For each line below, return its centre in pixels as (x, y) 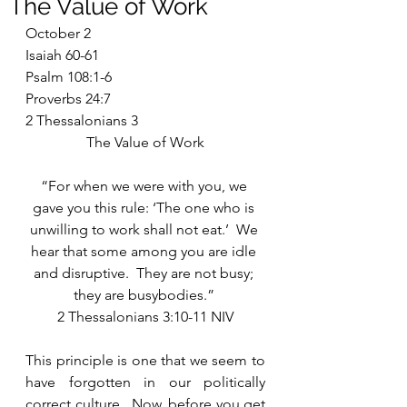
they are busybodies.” (145, 295)
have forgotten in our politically (145, 382)
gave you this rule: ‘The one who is (145, 208)
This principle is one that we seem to (145, 360)
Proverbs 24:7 (68, 99)
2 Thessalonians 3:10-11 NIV (145, 317)
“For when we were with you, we (145, 186)
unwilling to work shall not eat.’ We (145, 229)
